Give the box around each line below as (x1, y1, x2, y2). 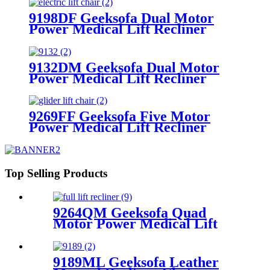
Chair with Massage (29, 81, 152, 97)
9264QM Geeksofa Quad (53, 204, 206, 221)
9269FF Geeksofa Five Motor (29, 108, 210, 125)
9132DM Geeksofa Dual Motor (29, 59, 219, 75)
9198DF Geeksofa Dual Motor (29, 10, 214, 26)
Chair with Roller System (29, 130, 186, 146)
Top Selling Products (5, 167, 107, 180)
